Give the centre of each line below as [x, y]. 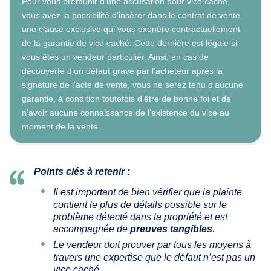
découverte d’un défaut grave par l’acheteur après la [122, 70]
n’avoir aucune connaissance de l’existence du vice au [126, 112]
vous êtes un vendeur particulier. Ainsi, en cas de [115, 57]
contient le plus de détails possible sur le [140, 204]
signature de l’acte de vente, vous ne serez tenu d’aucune [132, 84]
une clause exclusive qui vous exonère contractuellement [131, 29]
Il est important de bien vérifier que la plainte [148, 192]
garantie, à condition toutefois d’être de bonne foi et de [126, 98]
